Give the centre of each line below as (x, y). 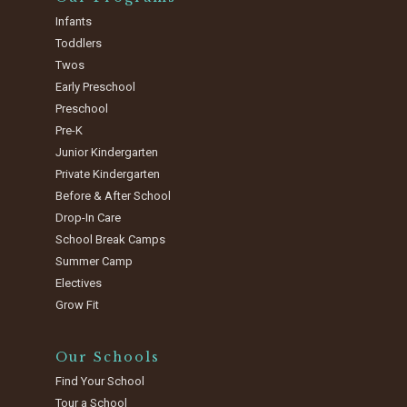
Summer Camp (94, 262)
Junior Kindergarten (107, 153)
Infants (74, 22)
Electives (79, 283)
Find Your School (100, 382)
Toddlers (79, 44)
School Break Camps (111, 240)
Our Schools (108, 357)
